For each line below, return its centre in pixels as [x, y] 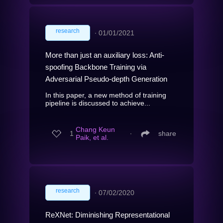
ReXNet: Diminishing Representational [108, 215]
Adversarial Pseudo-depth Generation [106, 79]
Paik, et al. [92, 138]
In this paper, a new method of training [106, 95]
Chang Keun [95, 130]
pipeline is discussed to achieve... [98, 103]
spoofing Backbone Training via [96, 67]
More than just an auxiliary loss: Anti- [105, 55]
